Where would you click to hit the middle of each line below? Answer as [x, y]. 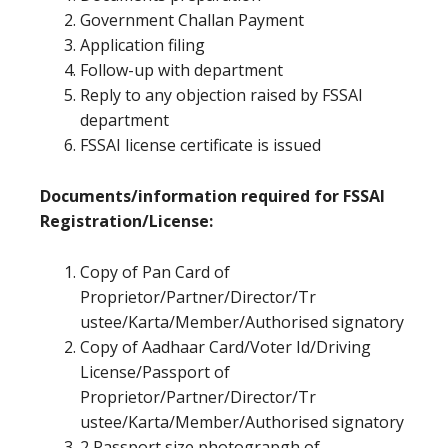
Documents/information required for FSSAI [212, 196]
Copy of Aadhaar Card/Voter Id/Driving [225, 347]
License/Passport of [155, 372]
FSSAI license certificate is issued [200, 145]
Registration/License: [126, 221]
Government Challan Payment [192, 20]
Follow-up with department [181, 70]
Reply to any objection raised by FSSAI [221, 95]
